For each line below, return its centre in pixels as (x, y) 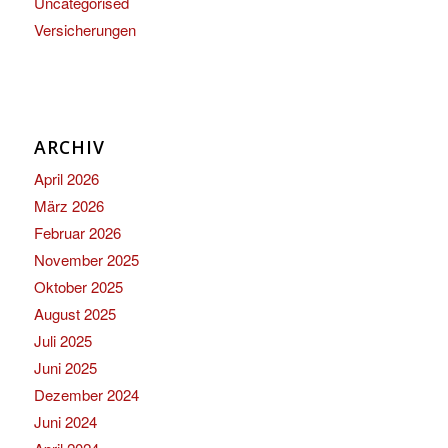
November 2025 (86, 259)
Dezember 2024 (86, 394)
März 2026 (68, 205)
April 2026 (66, 178)
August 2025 (74, 313)
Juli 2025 (62, 340)
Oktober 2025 (78, 286)
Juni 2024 (65, 421)
